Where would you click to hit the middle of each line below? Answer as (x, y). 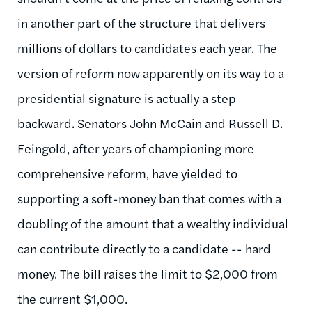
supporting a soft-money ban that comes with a (149, 198)
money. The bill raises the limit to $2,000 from (148, 273)
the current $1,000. (72, 298)
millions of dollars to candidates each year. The (147, 47)
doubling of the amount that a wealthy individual (153, 223)
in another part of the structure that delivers (141, 22)
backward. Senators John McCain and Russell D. (150, 123)
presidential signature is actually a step (127, 97)
